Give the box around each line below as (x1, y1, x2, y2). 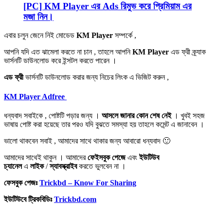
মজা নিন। (23, 11, 54, 22)
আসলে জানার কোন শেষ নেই (102, 111, 171, 120)
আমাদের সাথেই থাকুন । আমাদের (4, 153, 86, 162)
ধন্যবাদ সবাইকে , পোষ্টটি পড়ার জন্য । (4, 111, 102, 120)
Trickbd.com (54, 195, 96, 203)
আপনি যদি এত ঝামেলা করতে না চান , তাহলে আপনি (4, 48, 132, 56)
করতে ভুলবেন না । (77, 162, 126, 170)
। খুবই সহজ (171, 111, 205, 120)
